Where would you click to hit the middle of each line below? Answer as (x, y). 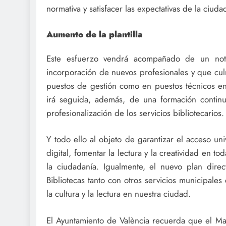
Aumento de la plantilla (95, 35)
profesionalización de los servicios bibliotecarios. (135, 113)
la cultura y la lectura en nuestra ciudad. (119, 194)
